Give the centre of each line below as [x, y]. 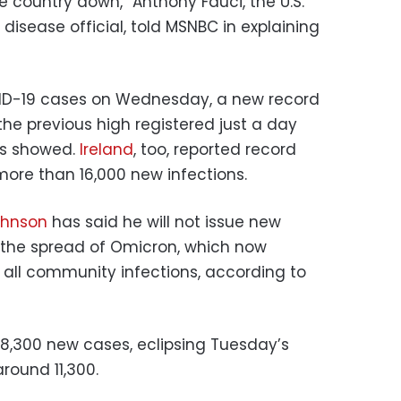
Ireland [107, 149]
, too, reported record [215, 149]
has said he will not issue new [164, 222]
